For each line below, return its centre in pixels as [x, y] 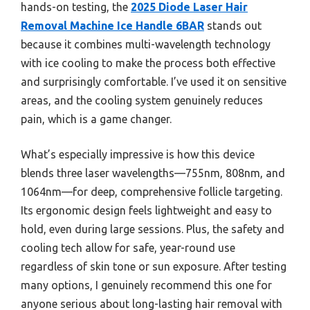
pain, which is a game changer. [96, 119]
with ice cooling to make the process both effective [148, 63]
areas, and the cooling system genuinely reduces [142, 100]
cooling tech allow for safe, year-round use [128, 247]
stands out [233, 25]
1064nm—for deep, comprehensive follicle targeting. [152, 191]
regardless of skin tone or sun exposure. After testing [154, 266]
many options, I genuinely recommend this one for [146, 285]
